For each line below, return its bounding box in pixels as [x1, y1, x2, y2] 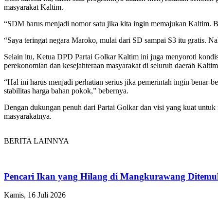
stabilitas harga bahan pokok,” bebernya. [4, 86, 128, 95]
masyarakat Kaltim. [4, 2, 63, 11]
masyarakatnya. [4, 111, 52, 120]
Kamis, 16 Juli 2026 [4, 191, 66, 200]
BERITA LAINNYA [4, 136, 69, 145]
